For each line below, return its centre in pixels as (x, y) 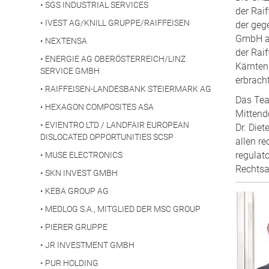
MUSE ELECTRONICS (84, 155)
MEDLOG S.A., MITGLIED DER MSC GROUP (123, 209)
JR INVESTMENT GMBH (90, 245)
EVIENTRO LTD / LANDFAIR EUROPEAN (117, 125)
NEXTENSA (66, 41)
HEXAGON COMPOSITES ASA (99, 107)
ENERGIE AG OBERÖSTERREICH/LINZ (115, 59)
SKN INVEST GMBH (81, 173)
